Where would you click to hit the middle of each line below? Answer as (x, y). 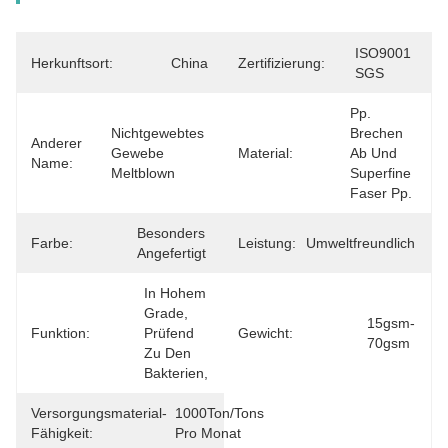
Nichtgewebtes (157, 133)
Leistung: (267, 243)
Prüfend (169, 333)
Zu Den (167, 353)
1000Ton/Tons (219, 413)
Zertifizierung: (281, 63)
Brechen (376, 133)
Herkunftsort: (72, 63)
